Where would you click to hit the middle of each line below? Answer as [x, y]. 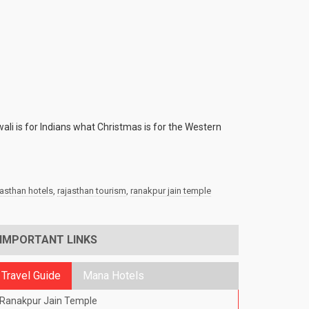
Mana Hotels [114, 276]
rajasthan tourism [92, 191]
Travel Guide [31, 276]
